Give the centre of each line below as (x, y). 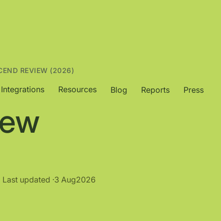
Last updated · (28, 180)
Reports (155, 90)
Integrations (23, 89)
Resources (77, 89)
